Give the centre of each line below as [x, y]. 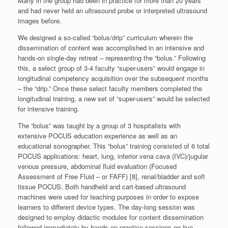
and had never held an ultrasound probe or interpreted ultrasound [112, 10]
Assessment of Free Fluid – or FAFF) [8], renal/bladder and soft [111, 176]
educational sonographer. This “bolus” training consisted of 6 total [114, 146]
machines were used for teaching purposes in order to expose [108, 196]
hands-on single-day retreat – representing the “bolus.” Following [112, 58]
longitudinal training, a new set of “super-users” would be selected [114, 98]
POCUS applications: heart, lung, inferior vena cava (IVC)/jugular [113, 156]
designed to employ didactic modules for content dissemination [111, 217]
